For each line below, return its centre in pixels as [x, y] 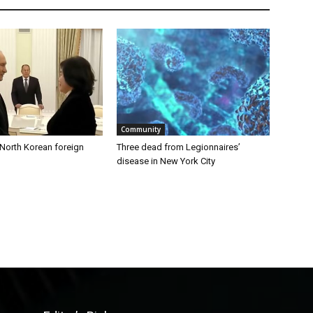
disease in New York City [166, 161]
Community [141, 129]
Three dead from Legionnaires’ [179, 147]
